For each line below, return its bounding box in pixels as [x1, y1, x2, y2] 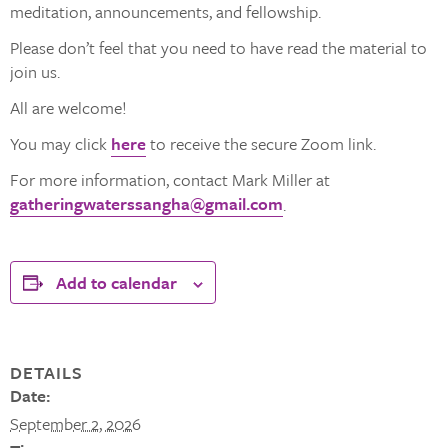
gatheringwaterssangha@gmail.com [10, 191, 283, 216]
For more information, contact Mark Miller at [10, 167, 330, 192]
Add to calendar [56, 270, 177, 295]
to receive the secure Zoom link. [146, 131, 376, 156]
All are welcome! [10, 95, 127, 120]
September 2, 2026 [10, 411, 141, 436]
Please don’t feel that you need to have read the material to [10, 35, 427, 60]
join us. [10, 59, 60, 84]
